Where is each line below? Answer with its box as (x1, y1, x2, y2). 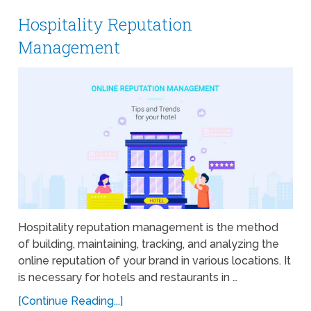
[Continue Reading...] (18, 294, 124, 308)
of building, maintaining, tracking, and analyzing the (18, 237, 280, 251)
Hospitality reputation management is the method (18, 220, 279, 234)
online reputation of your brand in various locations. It (18, 253, 292, 267)
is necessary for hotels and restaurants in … (18, 270, 238, 284)
